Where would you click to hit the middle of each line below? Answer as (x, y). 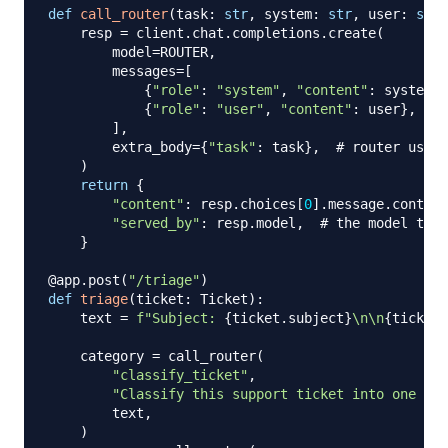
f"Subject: (180, 317)
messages (112, 70)
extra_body (120, 146)
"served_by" (156, 222)
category (100, 355)
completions (276, 32)
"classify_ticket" (180, 374)
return (104, 184)
